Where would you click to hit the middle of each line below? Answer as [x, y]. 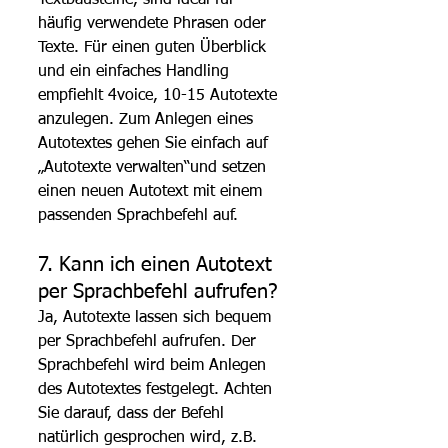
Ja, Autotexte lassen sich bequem [157, 317]
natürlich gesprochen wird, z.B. [150, 437]
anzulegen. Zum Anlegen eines [148, 119]
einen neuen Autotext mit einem [152, 191]
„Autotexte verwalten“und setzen [154, 167]
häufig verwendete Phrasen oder [154, 23]
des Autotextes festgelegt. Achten [157, 389]
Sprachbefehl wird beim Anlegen [154, 365]
